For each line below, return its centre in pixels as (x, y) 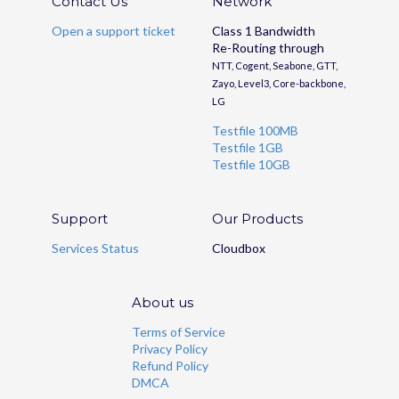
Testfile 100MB (255, 131)
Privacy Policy (170, 349)
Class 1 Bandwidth (264, 31)
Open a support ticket (114, 31)
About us (163, 303)
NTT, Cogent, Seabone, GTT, (275, 66)
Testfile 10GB (251, 165)
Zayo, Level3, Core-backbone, (279, 84)
